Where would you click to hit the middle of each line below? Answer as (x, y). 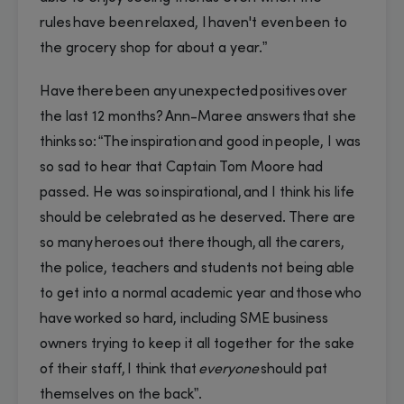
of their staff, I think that (119, 369)
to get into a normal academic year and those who (201, 294)
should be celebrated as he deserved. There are (197, 218)
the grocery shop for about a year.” (156, 48)
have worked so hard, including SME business (184, 319)
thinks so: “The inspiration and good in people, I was (200, 142)
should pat (294, 369)
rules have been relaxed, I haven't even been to (193, 23)
